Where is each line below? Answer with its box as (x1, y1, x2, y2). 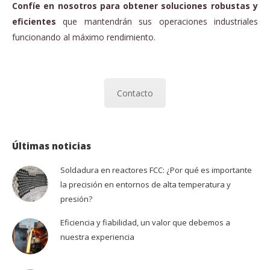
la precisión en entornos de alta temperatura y (60, 179, 231, 190)
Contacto (117, 87, 153, 99)
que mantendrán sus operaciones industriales (56, 15, 258, 27)
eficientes (12, 15, 56, 27)
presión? (60, 193, 92, 205)
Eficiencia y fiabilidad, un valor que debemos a (60, 217, 230, 228)
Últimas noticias (12, 140, 91, 152)
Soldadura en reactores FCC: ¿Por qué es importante (60, 165, 252, 176)
